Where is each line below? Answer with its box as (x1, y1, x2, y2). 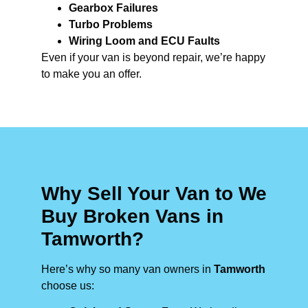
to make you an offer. (41, 67, 142, 80)
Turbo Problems (69, 18, 153, 30)
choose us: (41, 279, 94, 291)
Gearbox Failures (69, 1, 158, 14)
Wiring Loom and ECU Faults (69, 34, 220, 47)
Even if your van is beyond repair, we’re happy (41, 51, 265, 63)
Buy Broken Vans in (41, 205, 223, 227)
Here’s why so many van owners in (41, 263, 214, 275)
